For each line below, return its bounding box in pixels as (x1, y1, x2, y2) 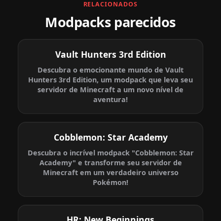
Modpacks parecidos (45, 12, 176, 31)
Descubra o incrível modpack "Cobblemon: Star (27, 148, 194, 158)
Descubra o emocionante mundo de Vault (37, 65, 184, 75)
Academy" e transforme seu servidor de (39, 158, 182, 168)
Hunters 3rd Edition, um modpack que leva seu (28, 75, 193, 85)
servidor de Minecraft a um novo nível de (37, 85, 184, 95)
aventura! (93, 95, 128, 105)
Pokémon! (93, 178, 128, 187)
